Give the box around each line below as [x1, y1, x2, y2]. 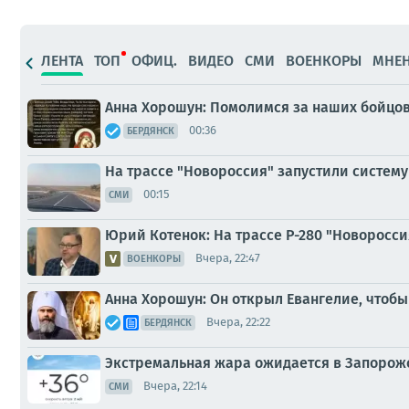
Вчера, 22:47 [195, 251, 260, 266]
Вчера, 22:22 [206, 315, 270, 330]
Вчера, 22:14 [143, 379, 207, 393]
